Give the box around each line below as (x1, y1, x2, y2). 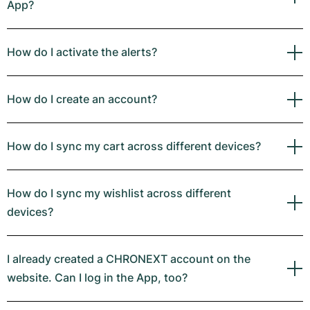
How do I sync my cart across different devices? (7, 139, 261, 153)
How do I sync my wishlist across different (7, 186, 231, 200)
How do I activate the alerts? (7, 45, 157, 59)
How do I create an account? (7, 92, 157, 106)
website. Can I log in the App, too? (7, 271, 188, 284)
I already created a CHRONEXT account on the (7, 252, 250, 266)
